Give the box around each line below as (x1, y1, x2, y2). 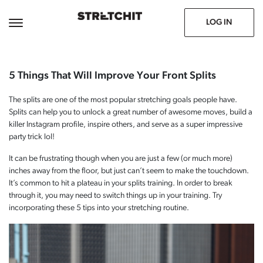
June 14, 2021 (9, 14, 57, 22)
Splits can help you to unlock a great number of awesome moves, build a (9, 108, 252, 117)
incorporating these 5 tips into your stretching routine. (9, 204, 189, 213)
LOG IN (206, 18, 232, 27)
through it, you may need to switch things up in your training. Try (9, 191, 222, 200)
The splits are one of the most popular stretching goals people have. (9, 96, 237, 104)
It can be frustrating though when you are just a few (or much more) (9, 154, 232, 163)
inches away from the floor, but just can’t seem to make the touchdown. (9, 167, 249, 176)
